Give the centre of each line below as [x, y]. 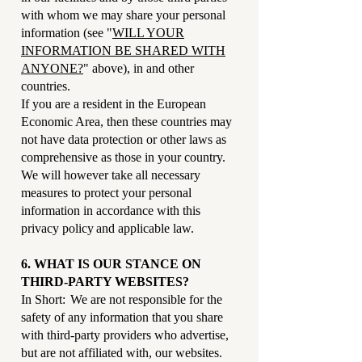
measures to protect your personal [106, 193]
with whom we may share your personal [123, 15]
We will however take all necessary [111, 175]
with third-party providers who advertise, [125, 335]
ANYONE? [52, 68]
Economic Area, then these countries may [126, 122]
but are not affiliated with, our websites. [123, 353]
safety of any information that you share [122, 317]
